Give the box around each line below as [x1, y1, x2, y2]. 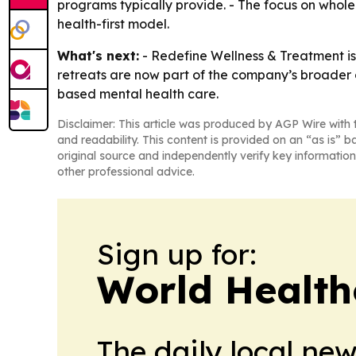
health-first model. [57, 15, 169, 32]
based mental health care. [57, 85, 219, 102]
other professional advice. [57, 164, 195, 179]
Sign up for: [97, 235, 257, 272]
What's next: [57, 47, 139, 64]
